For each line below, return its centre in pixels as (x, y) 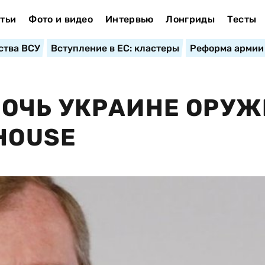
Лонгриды (190, 19)
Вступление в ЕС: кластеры (115, 48)
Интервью (129, 19)
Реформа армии (227, 48)
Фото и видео (61, 19)
